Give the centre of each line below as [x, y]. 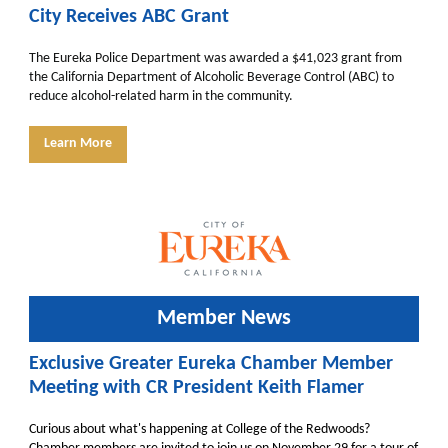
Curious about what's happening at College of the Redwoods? [199, 429]
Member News [224, 318]
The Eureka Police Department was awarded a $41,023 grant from [215, 58]
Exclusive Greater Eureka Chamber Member [211, 364]
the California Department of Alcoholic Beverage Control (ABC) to [211, 77]
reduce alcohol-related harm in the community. [161, 96]
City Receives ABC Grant [129, 17]
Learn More [78, 143]
